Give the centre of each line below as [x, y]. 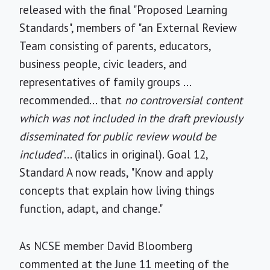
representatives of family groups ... [105, 82]
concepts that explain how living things [117, 190]
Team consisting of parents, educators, [115, 46]
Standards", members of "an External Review [128, 28]
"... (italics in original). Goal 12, [135, 154]
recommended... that [72, 100]
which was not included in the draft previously [131, 118]
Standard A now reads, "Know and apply [116, 172]
